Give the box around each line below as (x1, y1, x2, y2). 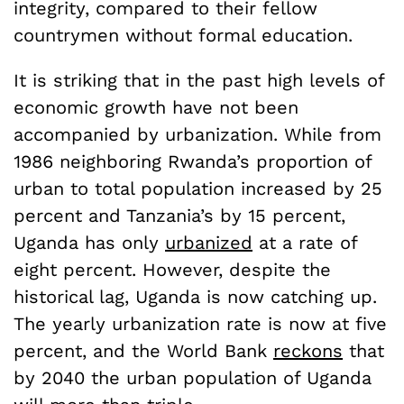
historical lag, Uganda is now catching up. (14, 285, 377, 308)
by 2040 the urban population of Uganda (14, 366, 372, 389)
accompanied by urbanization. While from (14, 123, 381, 145)
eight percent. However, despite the (14, 258, 331, 280)
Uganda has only (14, 231, 165, 253)
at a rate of (252, 231, 357, 253)
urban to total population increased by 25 (14, 177, 382, 199)
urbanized (165, 231, 252, 253)
